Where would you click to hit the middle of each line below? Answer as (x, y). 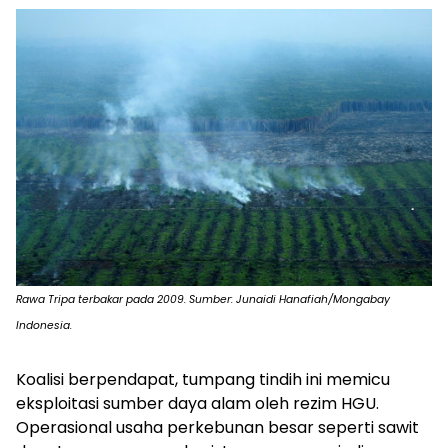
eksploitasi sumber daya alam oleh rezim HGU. (197, 404)
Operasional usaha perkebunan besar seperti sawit (217, 428)
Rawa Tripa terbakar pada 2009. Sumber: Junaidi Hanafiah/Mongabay (203, 300)
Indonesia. (44, 326)
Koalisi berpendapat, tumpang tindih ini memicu (203, 380)
